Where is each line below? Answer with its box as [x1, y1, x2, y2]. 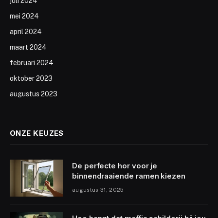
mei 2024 [10, 12, 39, 20]
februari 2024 [10, 58, 54, 67]
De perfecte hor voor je [72, 161, 158, 170]
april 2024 [10, 27, 42, 36]
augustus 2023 [10, 90, 57, 98]
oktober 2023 [10, 74, 53, 82]
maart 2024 [10, 43, 47, 51]
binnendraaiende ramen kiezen [72, 171, 185, 181]
